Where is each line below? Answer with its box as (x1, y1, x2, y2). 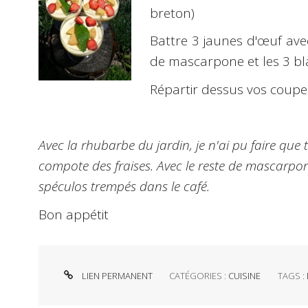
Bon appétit (38, 205, 109, 223)
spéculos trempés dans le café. (38, 177, 210, 196)
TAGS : (277, 269, 307, 283)
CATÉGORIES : (169, 269, 229, 283)
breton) (149, 3, 195, 22)
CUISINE (228, 269, 261, 283)
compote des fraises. (38, 157, 157, 175)
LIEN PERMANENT (79, 269, 153, 283)
